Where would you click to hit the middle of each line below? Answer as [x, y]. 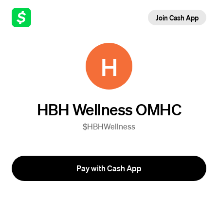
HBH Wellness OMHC [109, 109]
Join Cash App [177, 18]
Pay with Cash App [109, 168]
